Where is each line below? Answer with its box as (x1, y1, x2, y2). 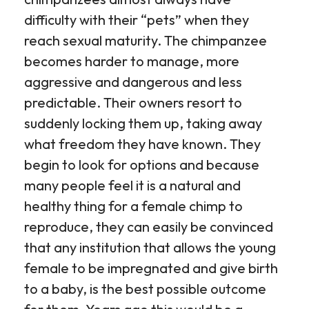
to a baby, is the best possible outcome (24, 280, 266, 297)
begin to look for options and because (24, 156, 259, 173)
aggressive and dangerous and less (24, 73, 242, 90)
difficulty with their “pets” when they (24, 11, 249, 28)
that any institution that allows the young (24, 239, 276, 256)
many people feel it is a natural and (24, 177, 241, 194)
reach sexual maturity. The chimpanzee (24, 32, 267, 49)
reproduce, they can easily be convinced (24, 218, 273, 235)
